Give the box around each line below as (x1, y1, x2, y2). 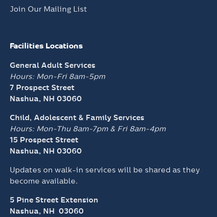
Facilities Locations (10, 42, 83, 50)
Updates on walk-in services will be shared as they (10, 165, 200, 174)
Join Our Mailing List (10, 4, 87, 13)
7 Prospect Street (10, 83, 75, 92)
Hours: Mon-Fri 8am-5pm (10, 72, 105, 80)
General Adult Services (10, 61, 95, 69)
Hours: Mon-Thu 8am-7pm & (10, 124, 117, 133)
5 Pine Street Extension (10, 195, 98, 204)
